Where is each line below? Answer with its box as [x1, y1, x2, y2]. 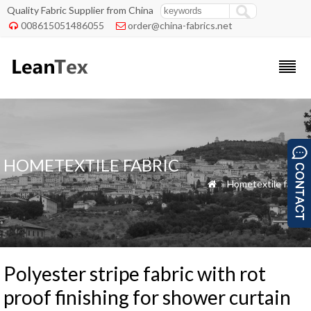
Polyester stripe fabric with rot [3, 262, 266, 285]
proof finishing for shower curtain [3, 285, 291, 309]
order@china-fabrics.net [128, 19, 233, 31]
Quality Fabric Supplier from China [7, 4, 153, 16]
